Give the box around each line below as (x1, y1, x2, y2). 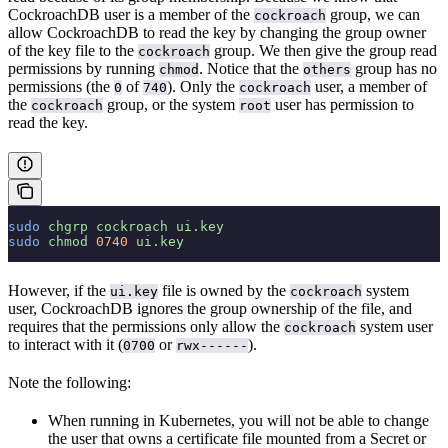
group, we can (326, 5, 420, 23)
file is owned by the (158, 281, 290, 299)
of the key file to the (8, 41, 138, 59)
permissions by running (8, 59, 159, 77)
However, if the (8, 281, 110, 299)
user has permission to (271, 95, 414, 113)
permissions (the (8, 77, 114, 95)
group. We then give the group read (210, 41, 437, 59)
